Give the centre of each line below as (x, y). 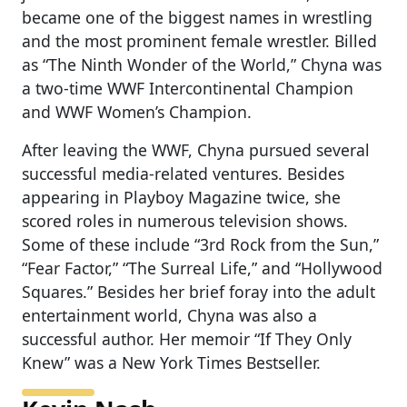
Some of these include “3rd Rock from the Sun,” (200, 244)
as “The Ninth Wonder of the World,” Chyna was (202, 64)
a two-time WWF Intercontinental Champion (188, 88)
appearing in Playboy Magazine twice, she (181, 197)
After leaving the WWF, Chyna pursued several (196, 149)
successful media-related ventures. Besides (183, 173)
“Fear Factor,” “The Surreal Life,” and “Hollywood (202, 268)
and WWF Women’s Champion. (139, 111)
